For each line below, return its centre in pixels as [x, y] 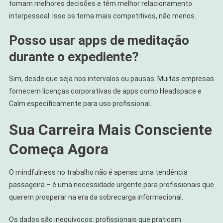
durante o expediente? [74, 57]
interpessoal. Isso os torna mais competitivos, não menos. [102, 16]
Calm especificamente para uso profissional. [80, 104]
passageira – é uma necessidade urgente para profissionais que [111, 185]
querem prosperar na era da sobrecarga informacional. [96, 197]
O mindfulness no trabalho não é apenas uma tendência [98, 172]
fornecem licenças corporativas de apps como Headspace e [105, 91]
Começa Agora [58, 149]
